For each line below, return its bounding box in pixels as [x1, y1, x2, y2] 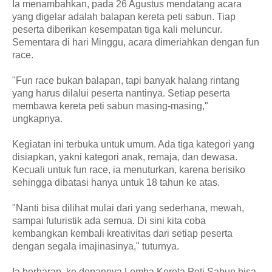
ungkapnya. [12, 113, 63, 124]
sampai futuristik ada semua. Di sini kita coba [12, 215, 206, 226]
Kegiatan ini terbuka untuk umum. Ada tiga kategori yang [12, 138, 254, 149]
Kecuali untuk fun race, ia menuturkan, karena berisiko [12, 164, 245, 175]
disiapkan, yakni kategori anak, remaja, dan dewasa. [12, 151, 237, 162]
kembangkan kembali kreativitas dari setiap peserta [12, 228, 233, 239]
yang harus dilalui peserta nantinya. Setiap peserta [12, 87, 230, 98]
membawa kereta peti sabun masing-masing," [12, 100, 208, 111]
